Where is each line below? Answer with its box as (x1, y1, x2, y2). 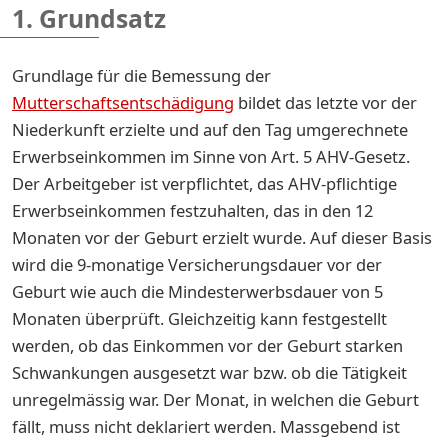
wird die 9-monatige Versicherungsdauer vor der (12, 252, 382, 276)
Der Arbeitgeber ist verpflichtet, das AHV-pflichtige (12, 171, 397, 195)
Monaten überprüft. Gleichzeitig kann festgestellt (12, 306, 387, 330)
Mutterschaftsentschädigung (12, 90, 234, 114)
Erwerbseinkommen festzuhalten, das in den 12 (12, 198, 373, 222)
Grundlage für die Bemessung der (12, 63, 271, 87)
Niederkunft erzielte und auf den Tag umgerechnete (12, 117, 408, 141)
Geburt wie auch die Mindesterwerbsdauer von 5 (12, 279, 383, 303)
